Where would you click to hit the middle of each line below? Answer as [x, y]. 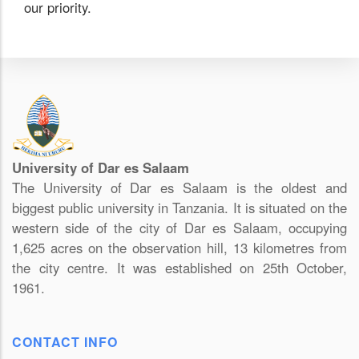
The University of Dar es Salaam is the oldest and [179, 187]
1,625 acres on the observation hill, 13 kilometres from [179, 247]
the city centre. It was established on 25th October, [179, 267]
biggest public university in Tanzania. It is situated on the [179, 207]
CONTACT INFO [65, 341]
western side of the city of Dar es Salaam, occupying [179, 227]
